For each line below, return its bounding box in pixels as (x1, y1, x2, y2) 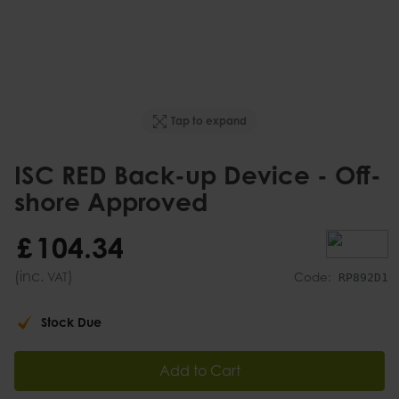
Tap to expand (171, 114, 248, 128)
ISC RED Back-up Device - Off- (14, 159, 381, 191)
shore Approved (14, 185, 208, 217)
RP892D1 (338, 271, 388, 285)
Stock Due (41, 314, 102, 330)
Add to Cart (159, 362, 240, 380)
